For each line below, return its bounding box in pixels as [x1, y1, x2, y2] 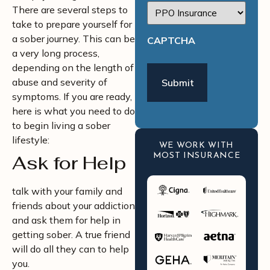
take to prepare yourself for [12, 18, 132, 30]
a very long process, [12, 47, 99, 59]
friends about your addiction [12, 199, 135, 212]
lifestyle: [12, 134, 49, 146]
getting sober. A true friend [12, 228, 130, 240]
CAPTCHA [147, 34, 195, 46]
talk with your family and [12, 185, 122, 197]
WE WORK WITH [159, 141, 234, 150]
